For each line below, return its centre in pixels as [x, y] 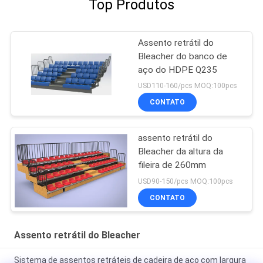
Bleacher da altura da [181, 152]
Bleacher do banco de [183, 56]
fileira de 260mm [172, 165]
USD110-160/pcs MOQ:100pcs [188, 86]
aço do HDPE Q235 [178, 70]
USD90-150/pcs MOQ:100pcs [186, 181]
